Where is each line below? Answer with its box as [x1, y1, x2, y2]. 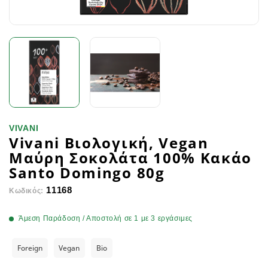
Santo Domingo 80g [9, 163, 165, 182]
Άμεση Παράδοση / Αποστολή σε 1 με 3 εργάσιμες [19, 214, 193, 223]
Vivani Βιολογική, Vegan [9, 133, 209, 153]
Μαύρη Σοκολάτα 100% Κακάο [9, 148, 252, 167]
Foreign [17, 243, 42, 253]
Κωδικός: [9, 187, 44, 195]
